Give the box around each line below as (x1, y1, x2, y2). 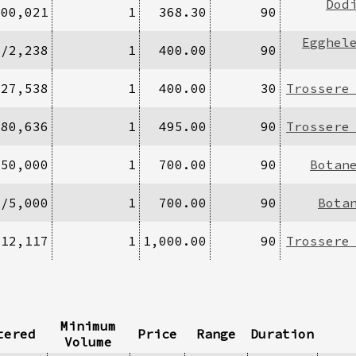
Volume (64, 333, 112, 350)
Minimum (60, 317, 116, 334)
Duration (250, 325, 314, 342)
